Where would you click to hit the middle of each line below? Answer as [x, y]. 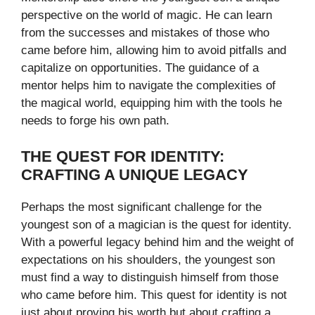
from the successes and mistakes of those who [145, 33]
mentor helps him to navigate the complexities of [148, 86]
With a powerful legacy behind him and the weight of [157, 242]
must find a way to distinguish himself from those [150, 277]
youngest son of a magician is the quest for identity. [156, 224]
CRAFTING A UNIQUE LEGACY [135, 174]
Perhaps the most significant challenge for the [141, 207]
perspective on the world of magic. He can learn [147, 15]
